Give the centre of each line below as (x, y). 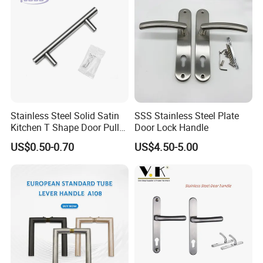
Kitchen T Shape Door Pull (65, 127)
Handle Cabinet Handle (58, 139)
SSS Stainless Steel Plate (186, 115)
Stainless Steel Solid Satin (65, 115)
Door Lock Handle (171, 127)
